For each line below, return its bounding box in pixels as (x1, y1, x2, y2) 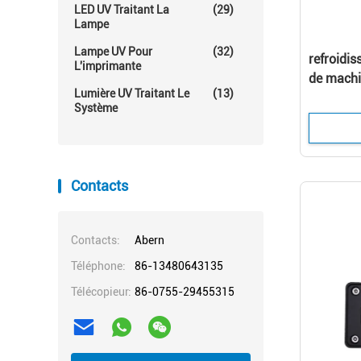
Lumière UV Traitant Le (74, 87, 189, 100)
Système (74, 102, 118, 114)
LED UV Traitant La (74, 3, 169, 16)
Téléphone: (71, 259, 126, 272)
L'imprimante (74, 60, 141, 73)
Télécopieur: (71, 285, 131, 298)
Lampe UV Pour (74, 45, 152, 58)
